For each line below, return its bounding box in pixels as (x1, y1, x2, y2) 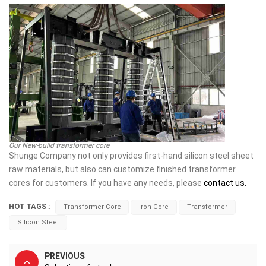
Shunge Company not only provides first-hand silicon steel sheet (9, 151, 254, 161)
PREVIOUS (45, 251, 85, 261)
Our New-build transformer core (9, 141, 109, 150)
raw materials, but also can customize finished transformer (9, 164, 236, 175)
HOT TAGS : (9, 201, 50, 211)
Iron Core (139, 202, 169, 211)
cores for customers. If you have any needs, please (9, 178, 204, 188)
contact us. (204, 178, 246, 188)
